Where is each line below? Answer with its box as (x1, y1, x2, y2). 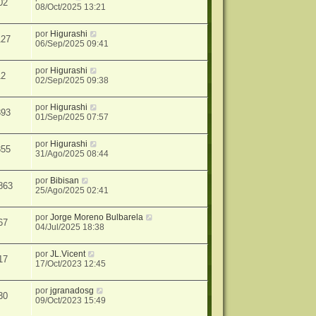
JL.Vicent (50, 249, 86, 260)
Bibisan (50, 176, 80, 186)
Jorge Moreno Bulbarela (50, 212, 144, 223)
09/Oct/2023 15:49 (35, 296, 107, 306)
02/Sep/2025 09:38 (35, 75, 109, 86)
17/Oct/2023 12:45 (35, 259, 107, 269)
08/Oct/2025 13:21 (35, 2, 107, 13)
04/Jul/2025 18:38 (35, 222, 105, 233)
